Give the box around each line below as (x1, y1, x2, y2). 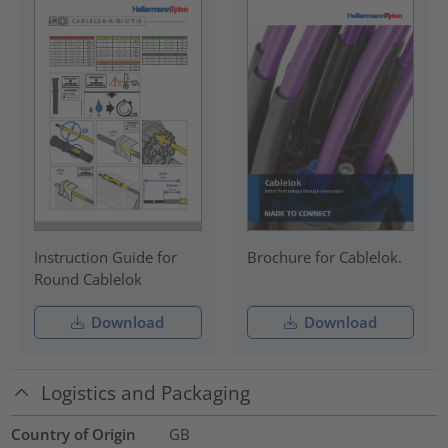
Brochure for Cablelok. (246, 247, 402, 268)
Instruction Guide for (33, 247, 177, 268)
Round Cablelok (33, 269, 142, 290)
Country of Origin (11, 424, 137, 445)
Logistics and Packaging (41, 380, 251, 406)
